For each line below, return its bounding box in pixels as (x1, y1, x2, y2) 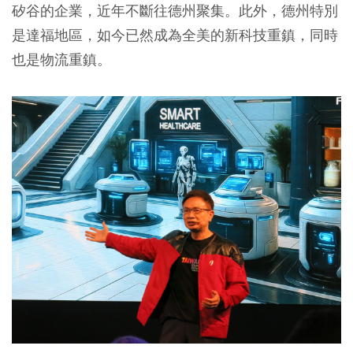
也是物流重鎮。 (12, 50, 111, 69)
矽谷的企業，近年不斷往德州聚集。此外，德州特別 (12, 2, 338, 20)
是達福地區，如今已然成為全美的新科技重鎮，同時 (12, 26, 338, 45)
